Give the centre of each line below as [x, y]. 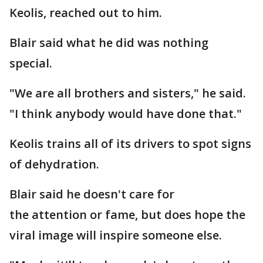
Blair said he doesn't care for [92, 194]
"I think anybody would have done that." [127, 114]
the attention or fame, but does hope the [127, 215]
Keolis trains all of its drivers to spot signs [130, 144]
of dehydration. [56, 164]
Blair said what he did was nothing [109, 43]
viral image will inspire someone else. [117, 235]
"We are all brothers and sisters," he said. [128, 93]
